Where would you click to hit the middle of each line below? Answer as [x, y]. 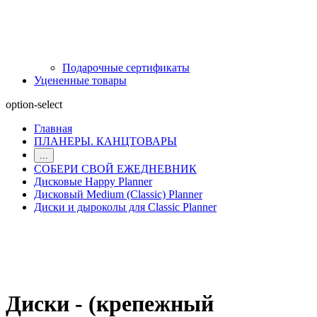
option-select [34, 104]
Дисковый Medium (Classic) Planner [118, 194]
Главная [53, 128]
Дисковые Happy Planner [93, 181]
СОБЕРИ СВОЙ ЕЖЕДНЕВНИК [115, 168]
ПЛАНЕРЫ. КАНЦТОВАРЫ [105, 141]
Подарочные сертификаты [126, 67]
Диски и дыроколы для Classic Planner [125, 207]
